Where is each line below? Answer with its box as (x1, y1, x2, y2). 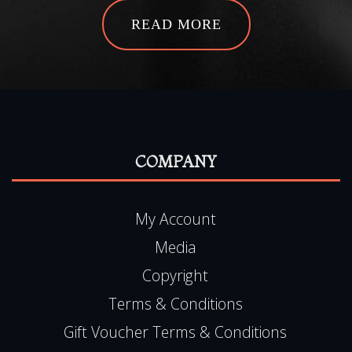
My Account (134, 207, 216, 229)
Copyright (142, 264, 208, 286)
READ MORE (130, 16, 222, 32)
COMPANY (135, 151, 217, 171)
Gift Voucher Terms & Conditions (64, 321, 287, 343)
